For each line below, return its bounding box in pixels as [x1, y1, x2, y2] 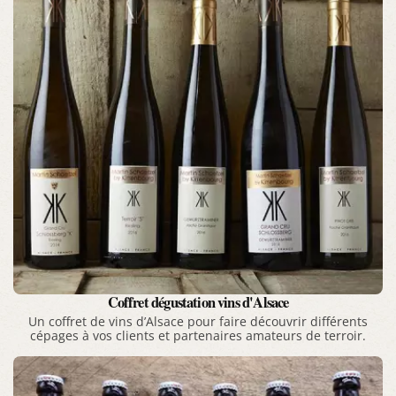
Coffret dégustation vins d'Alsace [107, 292, 289, 314]
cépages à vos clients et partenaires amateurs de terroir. [30, 328, 366, 345]
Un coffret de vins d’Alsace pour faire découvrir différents [28, 314, 368, 331]
